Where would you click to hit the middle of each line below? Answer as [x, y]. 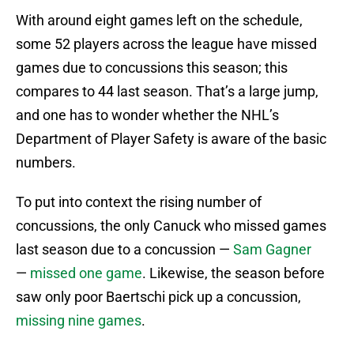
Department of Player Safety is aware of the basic [171, 139]
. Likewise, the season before [233, 273]
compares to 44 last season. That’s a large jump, [167, 92]
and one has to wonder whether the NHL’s [147, 115]
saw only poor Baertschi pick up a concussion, [158, 297]
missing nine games [79, 321]
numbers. [46, 163]
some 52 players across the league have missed [166, 44]
